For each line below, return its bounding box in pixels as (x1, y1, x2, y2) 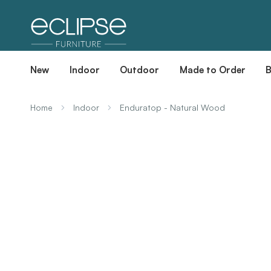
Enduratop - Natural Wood (120, 102, 225, 113)
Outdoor (120, 63, 160, 76)
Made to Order (179, 63, 246, 76)
